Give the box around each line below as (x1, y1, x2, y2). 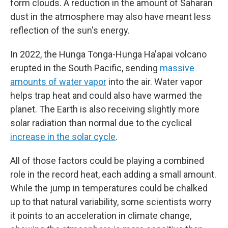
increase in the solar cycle (10, 131, 116, 142)
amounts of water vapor (10, 76, 106, 87)
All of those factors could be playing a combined (10, 155, 204, 166)
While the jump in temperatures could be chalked (10, 183, 208, 193)
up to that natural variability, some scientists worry (10, 196, 212, 207)
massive (160, 63, 194, 73)
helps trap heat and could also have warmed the (10, 90, 202, 101)
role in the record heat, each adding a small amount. (10, 169, 216, 180)
